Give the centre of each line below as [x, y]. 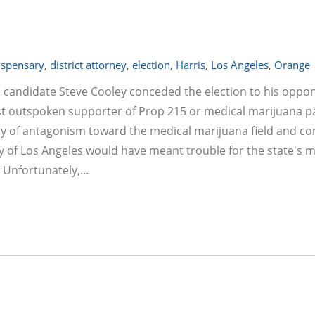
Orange [292, 65]
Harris [191, 65]
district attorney [88, 65]
